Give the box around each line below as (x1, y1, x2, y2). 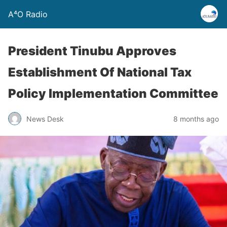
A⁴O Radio (8, 9, 48, 19)
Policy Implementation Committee (8, 86, 218, 101)
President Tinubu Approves (8, 44, 176, 58)
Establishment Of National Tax (8, 65, 192, 80)
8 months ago (173, 114, 219, 123)
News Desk (26, 114, 64, 123)
